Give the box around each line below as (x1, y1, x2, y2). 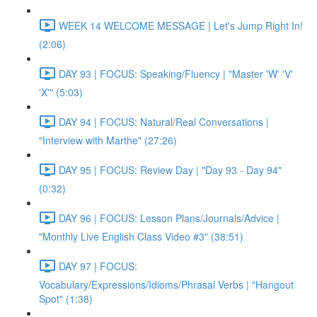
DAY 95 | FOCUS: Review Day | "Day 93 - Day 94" (59, 162, 282, 177)
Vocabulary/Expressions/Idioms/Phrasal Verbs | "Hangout (39, 277, 294, 292)
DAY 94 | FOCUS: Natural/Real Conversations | (59, 114, 269, 129)
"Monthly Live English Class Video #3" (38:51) (39, 229, 243, 243)
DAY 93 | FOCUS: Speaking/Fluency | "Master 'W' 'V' (59, 66, 293, 81)
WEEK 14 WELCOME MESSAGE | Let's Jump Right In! (59, 18, 303, 33)
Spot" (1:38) (39, 292, 93, 306)
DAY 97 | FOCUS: (59, 258, 137, 273)
